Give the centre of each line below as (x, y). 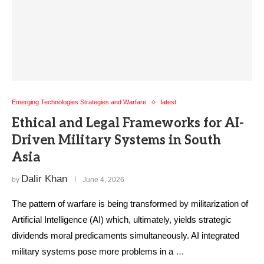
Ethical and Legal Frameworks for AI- (128, 123)
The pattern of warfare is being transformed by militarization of (130, 204)
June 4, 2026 (103, 180)
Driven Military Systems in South (116, 140)
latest (169, 102)
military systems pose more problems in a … (98, 251)
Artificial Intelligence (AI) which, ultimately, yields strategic (122, 220)
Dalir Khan (44, 179)
